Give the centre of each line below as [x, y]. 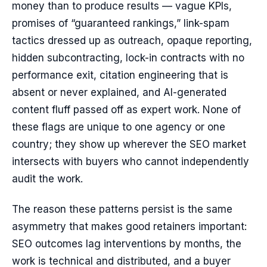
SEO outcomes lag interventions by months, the [127, 244]
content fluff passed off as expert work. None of [126, 110]
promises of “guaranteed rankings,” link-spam [121, 23]
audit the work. [47, 179]
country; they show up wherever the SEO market [129, 144]
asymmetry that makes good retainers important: [129, 226]
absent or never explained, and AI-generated [119, 92]
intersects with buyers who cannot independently [131, 162]
